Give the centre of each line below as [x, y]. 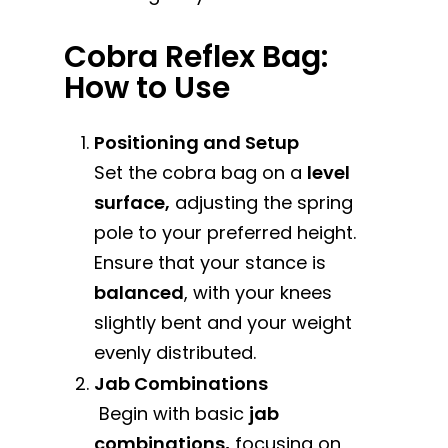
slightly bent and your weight [223, 322]
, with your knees [258, 292]
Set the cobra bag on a [201, 172]
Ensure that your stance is [210, 262]
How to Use [147, 87]
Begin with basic [172, 413]
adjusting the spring [262, 202]
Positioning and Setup [197, 142]
